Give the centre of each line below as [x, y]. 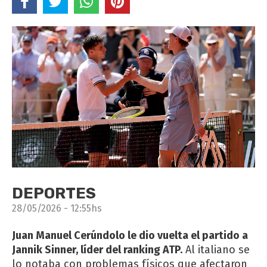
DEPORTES [54, 193]
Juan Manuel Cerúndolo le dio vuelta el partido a [130, 235]
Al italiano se [216, 249]
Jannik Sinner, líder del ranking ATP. [97, 249]
